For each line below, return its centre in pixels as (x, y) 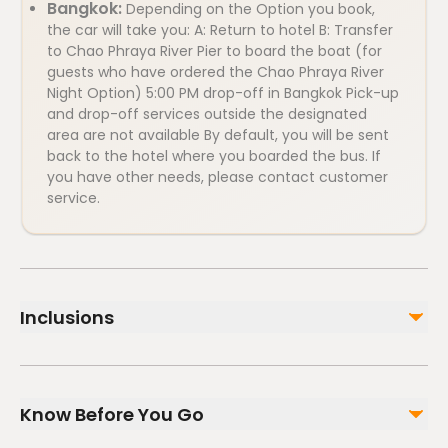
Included (79, 370)
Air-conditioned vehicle (116, 434)
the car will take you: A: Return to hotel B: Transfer (220, 30)
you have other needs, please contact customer (217, 177)
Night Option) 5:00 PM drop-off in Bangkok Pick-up (223, 93)
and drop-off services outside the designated (207, 114)
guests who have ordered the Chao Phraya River (215, 72)
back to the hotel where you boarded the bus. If (214, 156)
